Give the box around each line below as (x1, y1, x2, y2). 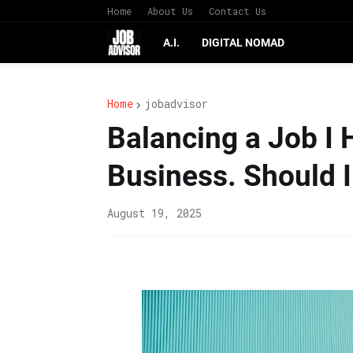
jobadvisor (143, 96, 208, 111)
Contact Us (208, 5, 266, 17)
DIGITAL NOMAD (202, 36, 285, 49)
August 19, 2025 (106, 206, 202, 221)
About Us (147, 5, 193, 17)
